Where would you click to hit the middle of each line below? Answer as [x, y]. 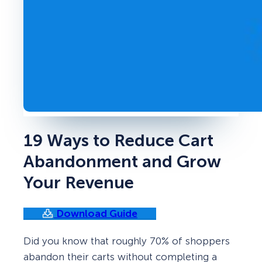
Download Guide [96, 214]
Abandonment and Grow [122, 161]
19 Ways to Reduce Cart [118, 140]
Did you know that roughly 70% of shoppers [127, 241]
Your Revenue [79, 182]
